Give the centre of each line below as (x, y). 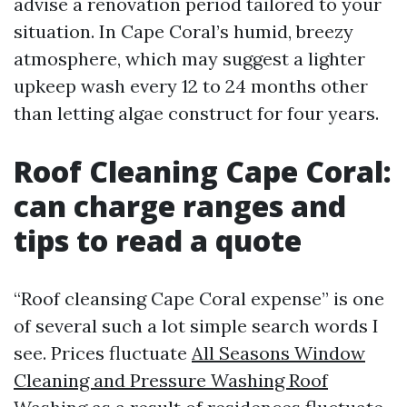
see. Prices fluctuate (103, 353)
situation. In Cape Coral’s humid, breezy (184, 31)
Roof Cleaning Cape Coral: (203, 171)
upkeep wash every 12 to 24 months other (191, 86)
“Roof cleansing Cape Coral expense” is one (199, 298)
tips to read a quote (158, 240)
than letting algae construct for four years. (196, 113)
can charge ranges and (180, 206)
